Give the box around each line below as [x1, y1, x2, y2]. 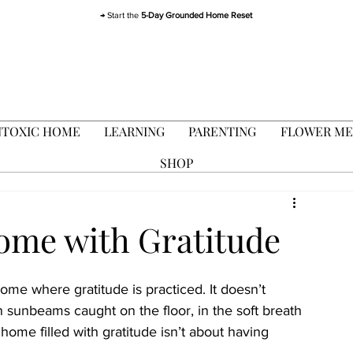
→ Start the [100, 9, 142, 20]
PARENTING [188, 122, 257, 139]
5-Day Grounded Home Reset [141, 9, 253, 20]
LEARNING [103, 122, 165, 139]
